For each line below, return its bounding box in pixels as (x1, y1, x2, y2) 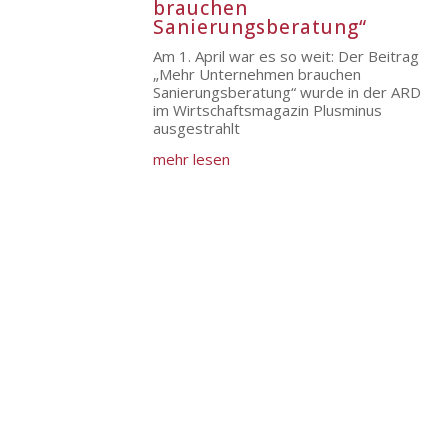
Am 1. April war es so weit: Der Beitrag (153, 45, 420, 66)
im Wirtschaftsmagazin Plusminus (153, 99, 383, 120)
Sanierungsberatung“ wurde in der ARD (153, 81, 422, 102)
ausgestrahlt (153, 117, 241, 138)
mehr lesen (153, 148, 231, 169)
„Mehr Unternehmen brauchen (153, 63, 362, 84)
